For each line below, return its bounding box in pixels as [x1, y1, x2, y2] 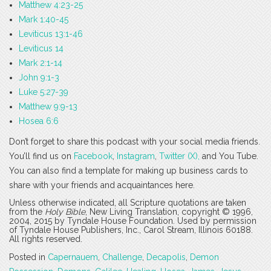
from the [9, 207, 45, 217]
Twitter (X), [159, 151, 200, 162]
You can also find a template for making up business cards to [9, 166, 248, 176]
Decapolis [146, 252, 186, 263]
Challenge [102, 252, 142, 263]
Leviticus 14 [19, 44, 64, 54]
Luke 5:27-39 [19, 87, 68, 97]
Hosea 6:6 [19, 116, 59, 126]
